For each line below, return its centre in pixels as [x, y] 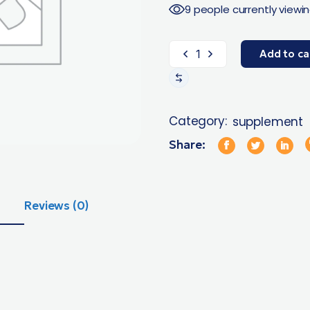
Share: [187, 145]
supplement [268, 121]
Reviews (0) [57, 206]
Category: [198, 121]
